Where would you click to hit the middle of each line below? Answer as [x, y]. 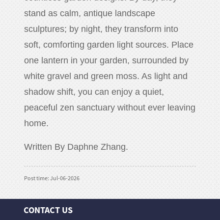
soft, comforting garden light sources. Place [109, 45]
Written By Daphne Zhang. [76, 147]
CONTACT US [48, 210]
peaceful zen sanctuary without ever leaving [110, 108]
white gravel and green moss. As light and [106, 76]
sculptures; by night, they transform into [101, 29]
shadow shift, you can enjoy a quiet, [94, 92]
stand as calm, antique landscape [90, 14]
